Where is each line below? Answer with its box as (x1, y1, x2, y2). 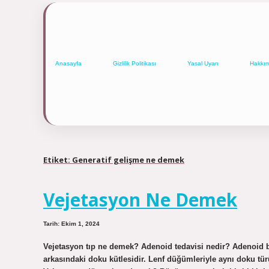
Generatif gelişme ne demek (72, 154, 184, 165)
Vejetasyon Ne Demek (43, 187, 237, 213)
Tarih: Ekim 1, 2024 (43, 220, 100, 228)
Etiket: (43, 154, 72, 165)
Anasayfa (55, 60, 82, 67)
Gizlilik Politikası (113, 60, 156, 67)
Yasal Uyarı (187, 60, 219, 67)
